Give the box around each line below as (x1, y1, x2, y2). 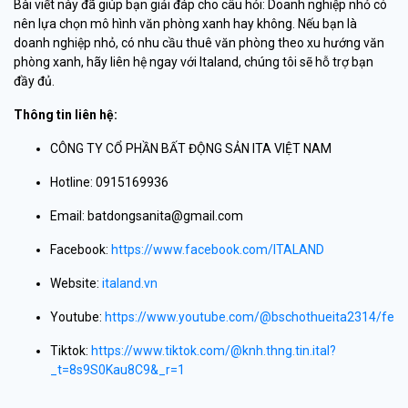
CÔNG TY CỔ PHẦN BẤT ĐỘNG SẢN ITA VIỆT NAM (50, 141, 331, 156)
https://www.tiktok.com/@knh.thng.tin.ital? (91, 343, 336, 358)
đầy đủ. (14, 74, 55, 88)
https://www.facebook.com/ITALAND (111, 242, 324, 257)
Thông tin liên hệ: (14, 107, 117, 122)
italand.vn (102, 276, 158, 291)
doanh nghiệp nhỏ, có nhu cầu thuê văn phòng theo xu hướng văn (14, 36, 384, 50)
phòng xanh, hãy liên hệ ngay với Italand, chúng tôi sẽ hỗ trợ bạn (14, 55, 373, 69)
